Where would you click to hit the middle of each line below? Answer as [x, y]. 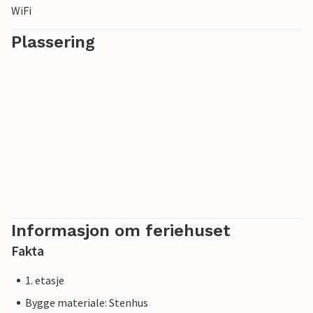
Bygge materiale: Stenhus [87, 303]
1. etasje [45, 281]
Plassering [53, 42]
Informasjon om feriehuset [121, 231]
